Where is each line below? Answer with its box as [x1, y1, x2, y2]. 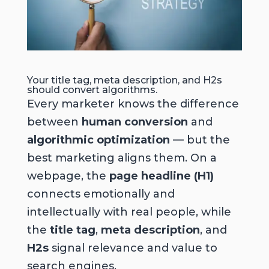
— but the [169, 133, 230, 147]
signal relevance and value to [48, 241, 217, 255]
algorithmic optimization [26, 133, 170, 147]
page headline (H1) [109, 169, 214, 183]
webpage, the [26, 169, 109, 183]
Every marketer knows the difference [26, 97, 239, 111]
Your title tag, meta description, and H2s [26, 74, 222, 86]
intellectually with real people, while [26, 205, 231, 219]
